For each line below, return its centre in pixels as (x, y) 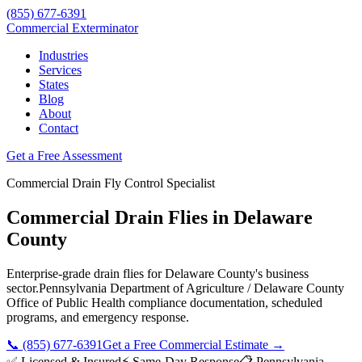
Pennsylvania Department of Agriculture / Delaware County (192, 288)
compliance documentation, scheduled (224, 302)
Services (60, 70)
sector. (23, 288)
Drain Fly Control (118, 183)
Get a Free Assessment (64, 156)
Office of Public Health (66, 302)
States (54, 84)
